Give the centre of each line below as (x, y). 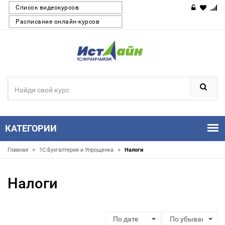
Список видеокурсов (47, 8)
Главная (19, 150)
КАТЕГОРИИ (31, 128)
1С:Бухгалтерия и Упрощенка (77, 150)
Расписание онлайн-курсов (58, 22)
